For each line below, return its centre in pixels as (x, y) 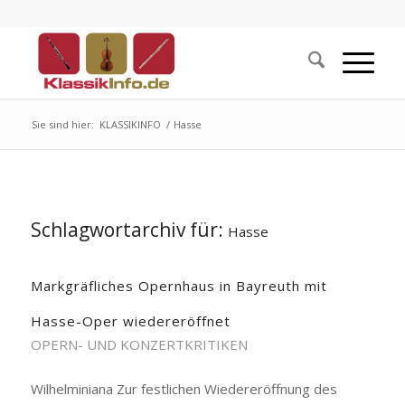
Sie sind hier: (62, 124)
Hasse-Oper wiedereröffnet (130, 321)
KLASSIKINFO (130, 124)
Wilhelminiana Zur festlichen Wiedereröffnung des (184, 389)
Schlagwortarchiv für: (129, 230)
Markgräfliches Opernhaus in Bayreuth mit (179, 286)
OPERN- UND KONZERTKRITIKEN (139, 344)
